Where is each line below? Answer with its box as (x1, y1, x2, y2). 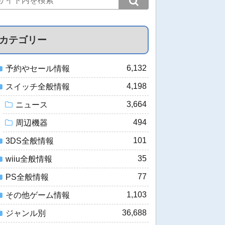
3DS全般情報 (6, 136, 54, 145)
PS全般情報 (6, 172, 49, 181)
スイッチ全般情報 (6, 82, 70, 91)
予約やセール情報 (6, 64, 70, 73)
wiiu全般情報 (6, 154, 52, 163)
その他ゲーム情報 (6, 190, 70, 199)
